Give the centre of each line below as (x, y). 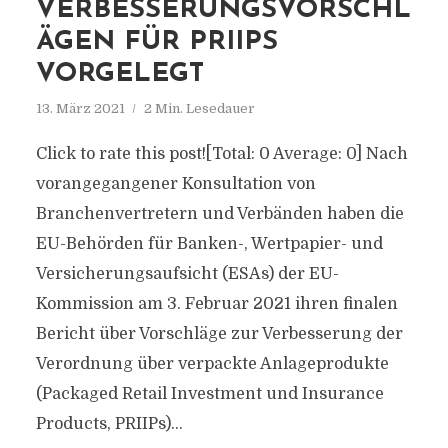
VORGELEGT (119, 74)
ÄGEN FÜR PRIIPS (156, 42)
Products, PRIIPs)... (109, 424)
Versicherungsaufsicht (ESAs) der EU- (187, 274)
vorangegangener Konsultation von (175, 184)
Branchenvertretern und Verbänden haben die (219, 214)
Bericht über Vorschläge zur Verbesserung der (219, 334)
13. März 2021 (80, 108)
